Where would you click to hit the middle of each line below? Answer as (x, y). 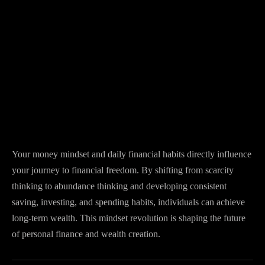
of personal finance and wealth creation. (86, 234)
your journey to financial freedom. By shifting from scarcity (123, 170)
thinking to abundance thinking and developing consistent (119, 186)
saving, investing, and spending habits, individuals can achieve (128, 202)
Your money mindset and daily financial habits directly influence (132, 154)
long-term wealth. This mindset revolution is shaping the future (129, 218)
